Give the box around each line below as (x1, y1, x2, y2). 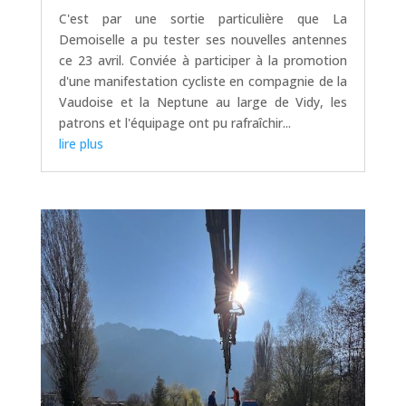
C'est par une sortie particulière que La (58, 9, 348, 27)
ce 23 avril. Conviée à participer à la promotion (58, 51, 348, 69)
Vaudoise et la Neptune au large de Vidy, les (58, 92, 348, 111)
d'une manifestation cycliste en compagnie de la (58, 72, 348, 90)
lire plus (58, 134, 103, 152)
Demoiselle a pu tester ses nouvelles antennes (58, 30, 348, 48)
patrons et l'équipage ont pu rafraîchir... (58, 113, 291, 131)
